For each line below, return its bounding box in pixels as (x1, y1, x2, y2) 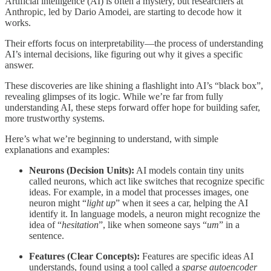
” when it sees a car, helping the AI (116, 197, 248, 208)
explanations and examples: (5, 144, 109, 155)
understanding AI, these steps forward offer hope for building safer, (5, 102, 260, 113)
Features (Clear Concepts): (29, 250, 140, 261)
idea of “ (29, 219, 62, 230)
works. (5, 17, 31, 28)
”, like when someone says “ (99, 219, 207, 230)
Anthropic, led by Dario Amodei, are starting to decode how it (5, 6, 241, 17)
